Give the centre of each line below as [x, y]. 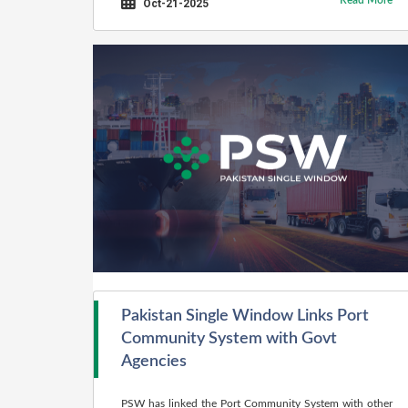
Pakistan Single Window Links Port [245, 316]
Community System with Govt [229, 339]
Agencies [154, 362]
